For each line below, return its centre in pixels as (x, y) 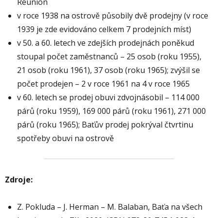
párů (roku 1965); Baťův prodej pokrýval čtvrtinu (105, 125)
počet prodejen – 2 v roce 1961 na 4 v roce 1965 (103, 84)
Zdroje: (19, 180)
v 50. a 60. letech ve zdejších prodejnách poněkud (106, 43)
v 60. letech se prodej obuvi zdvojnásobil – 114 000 (108, 98)
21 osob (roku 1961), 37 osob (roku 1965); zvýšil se (109, 70)
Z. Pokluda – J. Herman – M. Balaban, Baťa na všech (110, 207)
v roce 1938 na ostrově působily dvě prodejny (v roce (113, 16)
